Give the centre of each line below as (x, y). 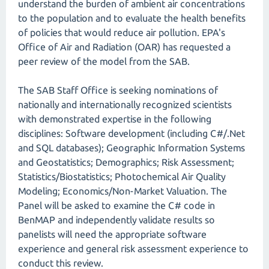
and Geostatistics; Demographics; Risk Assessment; (126, 162)
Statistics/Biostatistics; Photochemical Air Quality (122, 177)
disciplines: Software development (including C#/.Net (131, 133)
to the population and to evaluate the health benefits (132, 18)
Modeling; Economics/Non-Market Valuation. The (122, 191)
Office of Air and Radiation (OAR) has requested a (124, 47)
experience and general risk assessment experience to (133, 249)
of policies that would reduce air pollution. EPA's (122, 32)
